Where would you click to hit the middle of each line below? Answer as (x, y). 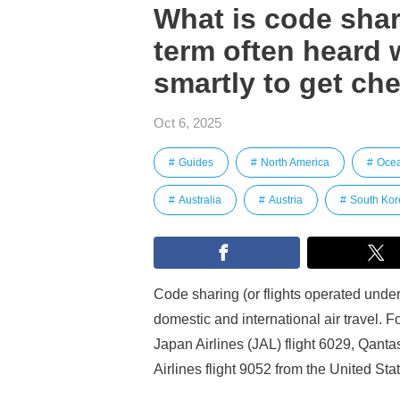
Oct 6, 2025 (187, 123)
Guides (196, 162)
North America (295, 162)
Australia (200, 200)
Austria (286, 200)
